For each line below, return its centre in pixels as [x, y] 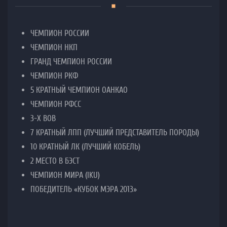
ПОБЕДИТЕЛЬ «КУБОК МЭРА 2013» [84, 190]
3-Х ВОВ [43, 119]
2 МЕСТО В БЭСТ [55, 161]
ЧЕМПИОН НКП [54, 48]
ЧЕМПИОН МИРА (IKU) [65, 175]
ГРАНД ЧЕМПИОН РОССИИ [71, 62]
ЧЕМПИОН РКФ [54, 76]
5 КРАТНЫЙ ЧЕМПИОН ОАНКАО [79, 90]
